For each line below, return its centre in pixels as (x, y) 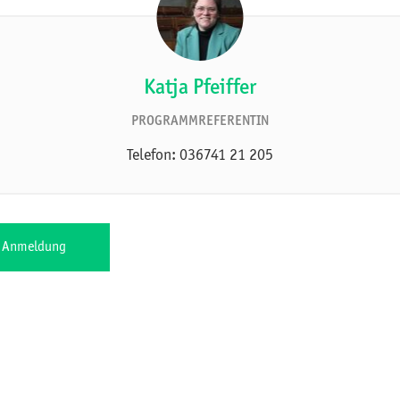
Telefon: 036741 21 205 (200, 156)
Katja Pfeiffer (200, 89)
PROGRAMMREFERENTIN (200, 121)
